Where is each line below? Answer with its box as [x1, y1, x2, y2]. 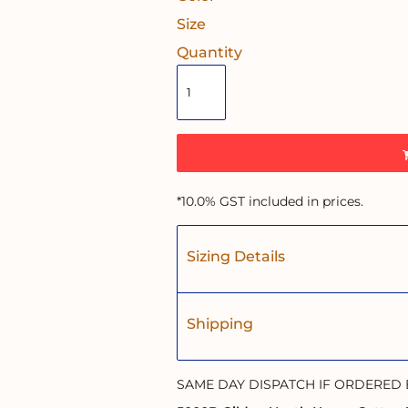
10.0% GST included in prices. [181, 192, 363, 209]
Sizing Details [187, 247, 285, 265]
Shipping [187, 314, 253, 332]
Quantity [177, 43, 242, 61]
